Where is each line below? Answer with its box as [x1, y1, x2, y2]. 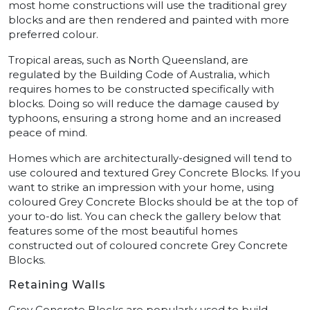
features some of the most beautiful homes [8, 224, 237, 237]
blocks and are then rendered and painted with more [8, 12, 289, 26]
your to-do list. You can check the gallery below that [8, 209, 281, 223]
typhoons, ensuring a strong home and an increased [8, 111, 281, 125]
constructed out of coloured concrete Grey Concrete [8, 238, 288, 252]
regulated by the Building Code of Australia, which [8, 67, 270, 81]
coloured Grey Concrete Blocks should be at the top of [8, 194, 298, 208]
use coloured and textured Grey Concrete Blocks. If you [8, 165, 300, 179]
